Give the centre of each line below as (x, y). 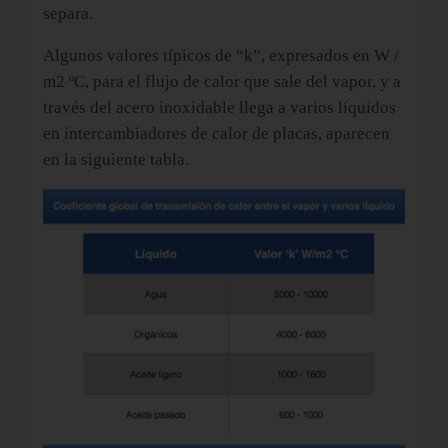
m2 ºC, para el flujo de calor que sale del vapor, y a (221, 81)
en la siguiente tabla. (115, 159)
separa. (67, 13)
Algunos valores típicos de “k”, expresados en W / (220, 55)
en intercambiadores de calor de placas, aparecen (216, 133)
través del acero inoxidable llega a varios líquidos (219, 107)
